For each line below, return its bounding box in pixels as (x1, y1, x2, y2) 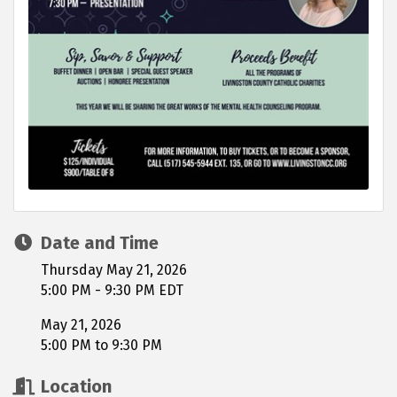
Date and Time (41, 232, 159, 254)
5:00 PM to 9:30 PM (41, 337, 162, 354)
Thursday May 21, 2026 (41, 261, 187, 279)
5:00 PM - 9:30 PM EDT (41, 282, 183, 300)
